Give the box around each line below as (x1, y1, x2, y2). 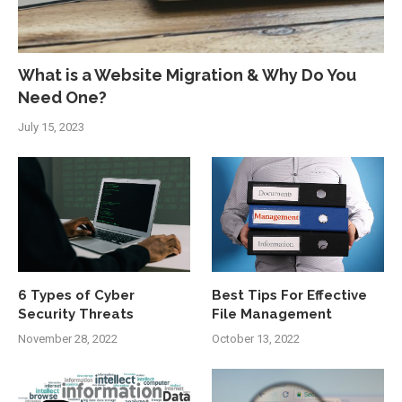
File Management (212, 306, 333, 323)
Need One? (18, 88, 107, 108)
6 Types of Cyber (18, 287, 135, 304)
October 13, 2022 (212, 332, 301, 346)
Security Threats (18, 306, 134, 323)
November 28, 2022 (18, 332, 118, 346)
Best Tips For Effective (212, 287, 368, 304)
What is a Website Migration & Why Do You (18, 66, 356, 85)
